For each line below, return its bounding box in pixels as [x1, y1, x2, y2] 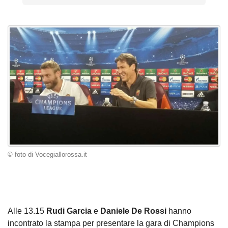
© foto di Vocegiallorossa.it [8, 151, 87, 158]
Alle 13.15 [8, 207, 46, 216]
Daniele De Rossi [100, 207, 166, 216]
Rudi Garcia [46, 207, 92, 216]
